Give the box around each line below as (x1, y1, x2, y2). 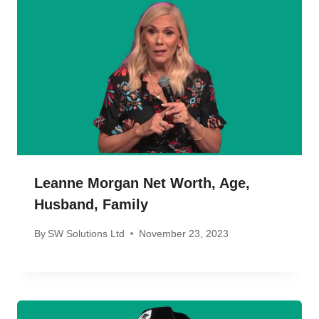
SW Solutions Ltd (48, 227, 125, 239)
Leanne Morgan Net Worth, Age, (34, 175, 250, 192)
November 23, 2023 (139, 227, 229, 239)
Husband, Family (34, 197, 148, 213)
